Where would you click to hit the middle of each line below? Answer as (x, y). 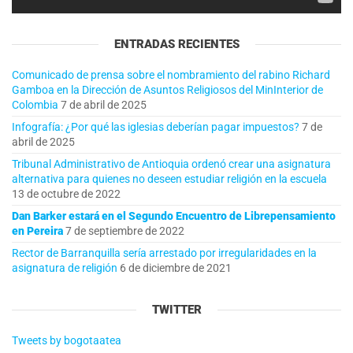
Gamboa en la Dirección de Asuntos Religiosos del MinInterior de (167, 89)
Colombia (35, 104)
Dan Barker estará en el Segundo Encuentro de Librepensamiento (174, 216)
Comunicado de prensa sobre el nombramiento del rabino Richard (171, 74)
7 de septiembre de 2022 (125, 230)
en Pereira (37, 230)
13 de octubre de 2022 (66, 193)
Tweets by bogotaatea (67, 340)
